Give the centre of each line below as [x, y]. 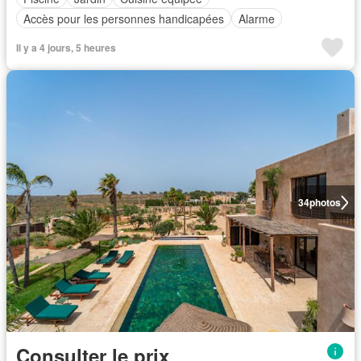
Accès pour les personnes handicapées [124, 18]
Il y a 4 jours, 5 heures [66, 48]
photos [325, 203]
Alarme [257, 18]
